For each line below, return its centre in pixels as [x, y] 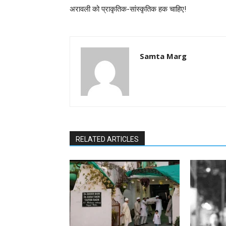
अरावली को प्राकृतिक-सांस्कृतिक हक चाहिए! [128, 9]
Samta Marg [163, 56]
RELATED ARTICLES [107, 139]
